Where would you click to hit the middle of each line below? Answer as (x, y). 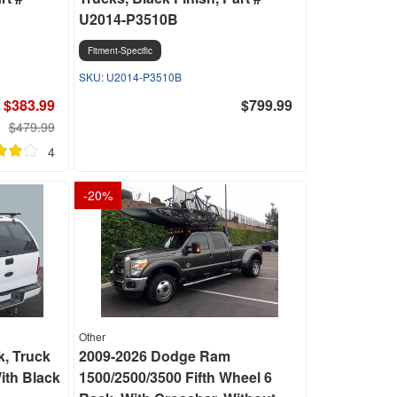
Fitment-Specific (120, 51)
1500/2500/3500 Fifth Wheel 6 (175, 377)
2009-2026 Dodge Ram (154, 356)
